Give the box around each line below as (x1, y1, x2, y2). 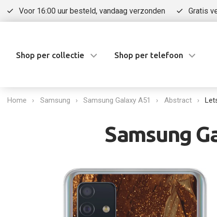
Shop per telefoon (114, 50, 183, 60)
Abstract (164, 96, 192, 105)
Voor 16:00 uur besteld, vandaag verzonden (18, 6, 165, 15)
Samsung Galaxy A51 (83, 96, 151, 105)
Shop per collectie (16, 50, 84, 60)
